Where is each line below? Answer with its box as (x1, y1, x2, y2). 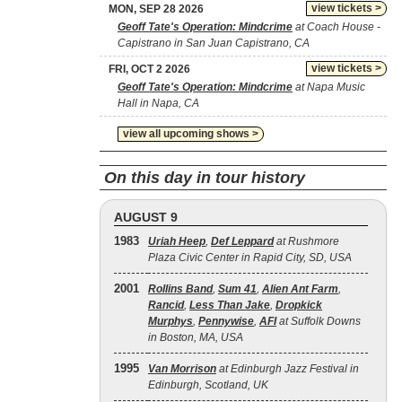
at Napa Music (293, 81, 365, 93)
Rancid (148, 299, 184, 311)
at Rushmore (274, 235, 339, 248)
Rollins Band (148, 283, 213, 295)
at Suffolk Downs (276, 315, 361, 328)
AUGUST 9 (114, 210, 178, 224)
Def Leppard (211, 235, 274, 248)
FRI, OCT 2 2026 (109, 63, 190, 75)
